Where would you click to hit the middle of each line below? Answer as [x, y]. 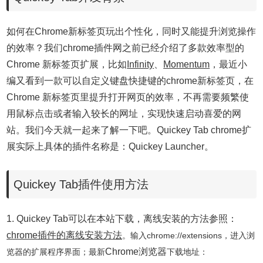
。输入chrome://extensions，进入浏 [189, 235]
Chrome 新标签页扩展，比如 [67, 64]
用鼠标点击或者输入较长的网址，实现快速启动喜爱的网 [124, 114]
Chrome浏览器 [136, 252]
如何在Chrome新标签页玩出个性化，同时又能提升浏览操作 [131, 31]
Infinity [141, 64]
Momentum [187, 64]
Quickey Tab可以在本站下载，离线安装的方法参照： [127, 219]
